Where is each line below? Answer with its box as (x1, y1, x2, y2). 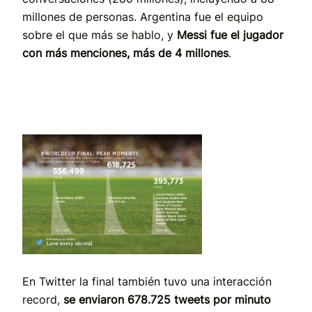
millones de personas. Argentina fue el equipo (22, 9, 263, 24)
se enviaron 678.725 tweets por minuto (63, 292, 271, 306)
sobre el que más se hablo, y (22, 27, 177, 42)
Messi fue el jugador (177, 27, 283, 42)
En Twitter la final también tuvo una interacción (22, 274, 272, 288)
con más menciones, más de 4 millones (22, 45, 228, 60)
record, (22, 292, 63, 306)
